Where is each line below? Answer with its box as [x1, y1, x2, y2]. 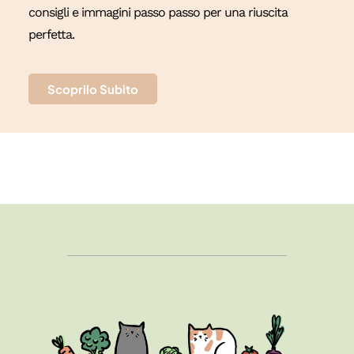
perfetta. [28, 27, 74, 43]
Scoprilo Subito [47, 81, 138, 96]
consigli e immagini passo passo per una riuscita [28, 5, 288, 21]
